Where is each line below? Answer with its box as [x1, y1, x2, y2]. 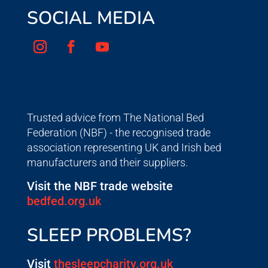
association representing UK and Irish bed [26, 141, 221, 154]
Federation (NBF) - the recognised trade [26, 126, 211, 139]
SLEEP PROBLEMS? [26, 223, 191, 248]
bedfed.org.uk [26, 194, 101, 209]
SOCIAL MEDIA [26, 6, 155, 31]
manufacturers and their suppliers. [26, 156, 188, 169]
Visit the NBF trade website [26, 179, 173, 194]
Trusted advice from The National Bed [26, 111, 204, 124]
